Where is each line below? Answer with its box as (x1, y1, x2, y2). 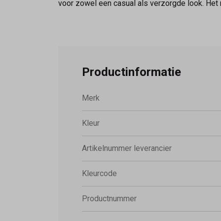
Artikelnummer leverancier (82, 143, 172, 153)
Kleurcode (82, 168, 117, 178)
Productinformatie (82, 65, 181, 79)
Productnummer (82, 193, 137, 203)
